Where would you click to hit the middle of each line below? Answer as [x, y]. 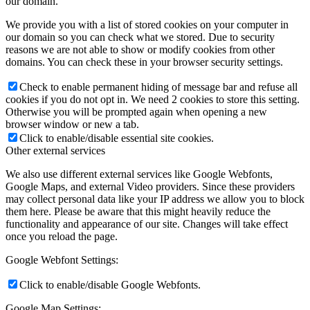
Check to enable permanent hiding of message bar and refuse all [158, 87]
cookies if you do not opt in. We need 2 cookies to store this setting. [153, 100]
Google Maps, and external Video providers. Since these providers [150, 187]
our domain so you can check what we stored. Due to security [140, 37]
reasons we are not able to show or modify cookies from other [140, 50]
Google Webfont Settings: [62, 260]
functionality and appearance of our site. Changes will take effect [147, 224]
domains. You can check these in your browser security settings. [144, 62]
